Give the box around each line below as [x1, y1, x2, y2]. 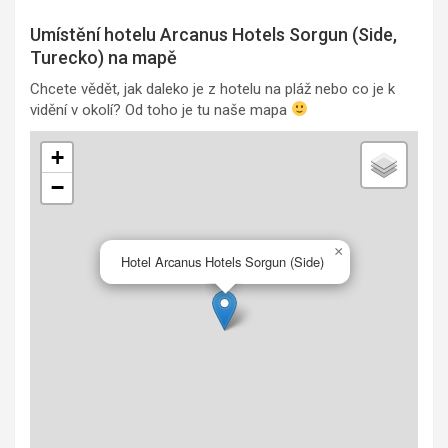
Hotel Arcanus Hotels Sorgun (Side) [121, 251, 324, 271]
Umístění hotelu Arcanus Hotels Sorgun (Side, [30, 23, 397, 45]
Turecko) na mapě [30, 46, 177, 68]
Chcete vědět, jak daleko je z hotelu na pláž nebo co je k [30, 79, 395, 98]
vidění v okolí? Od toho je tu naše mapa [30, 100, 291, 119]
